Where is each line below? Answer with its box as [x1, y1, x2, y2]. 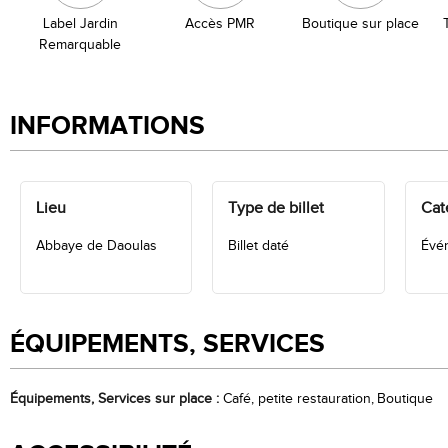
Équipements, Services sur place [10, 390, 216, 407]
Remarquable [39, 36, 121, 53]
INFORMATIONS [10, 110, 205, 142]
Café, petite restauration [223, 390, 371, 407]
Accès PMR [185, 15, 255, 32]
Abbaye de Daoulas [36, 237, 157, 254]
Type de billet [228, 198, 325, 218]
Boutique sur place [301, 15, 419, 32]
